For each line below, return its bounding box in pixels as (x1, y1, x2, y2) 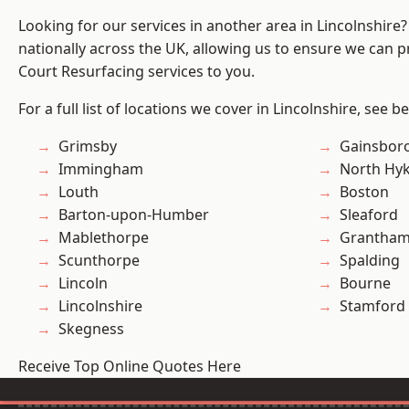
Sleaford (340, 204, 398, 225)
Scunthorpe (58, 250, 140, 271)
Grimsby (58, 136, 117, 157)
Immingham (58, 159, 143, 180)
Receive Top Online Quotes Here (18, 356, 241, 377)
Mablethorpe (58, 227, 149, 248)
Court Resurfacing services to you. (18, 61, 255, 82)
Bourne (340, 273, 391, 294)
